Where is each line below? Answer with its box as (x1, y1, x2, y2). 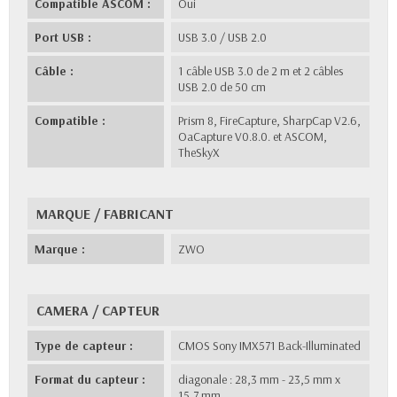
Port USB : (35, 28, 91, 45)
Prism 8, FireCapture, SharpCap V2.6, (178, 112, 362, 128)
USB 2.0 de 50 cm (178, 78, 267, 95)
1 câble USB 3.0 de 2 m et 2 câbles (178, 62, 344, 79)
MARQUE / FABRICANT (36, 204, 174, 222)
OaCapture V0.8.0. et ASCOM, (178, 128, 328, 144)
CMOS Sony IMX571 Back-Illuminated (178, 337, 362, 354)
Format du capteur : (35, 370, 145, 387)
